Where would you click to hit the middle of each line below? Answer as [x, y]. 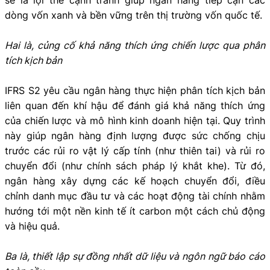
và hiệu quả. [32, 226]
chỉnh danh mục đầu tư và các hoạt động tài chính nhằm [135, 196]
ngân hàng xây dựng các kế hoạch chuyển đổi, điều [135, 181]
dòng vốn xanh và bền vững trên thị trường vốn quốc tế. [133, 15]
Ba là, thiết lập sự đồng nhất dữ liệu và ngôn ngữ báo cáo [135, 256]
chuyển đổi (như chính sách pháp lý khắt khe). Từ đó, [135, 165]
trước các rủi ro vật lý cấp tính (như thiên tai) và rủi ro [135, 150]
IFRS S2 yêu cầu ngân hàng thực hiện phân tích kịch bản [135, 90]
